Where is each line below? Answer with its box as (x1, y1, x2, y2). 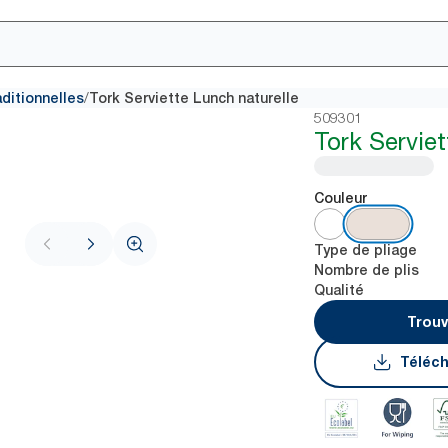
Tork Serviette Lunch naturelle (89, 90, 299, 106)
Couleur (314, 190, 368, 206)
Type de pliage (314, 242, 418, 258)
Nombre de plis (314, 262, 420, 278)
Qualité (314, 282, 365, 298)
